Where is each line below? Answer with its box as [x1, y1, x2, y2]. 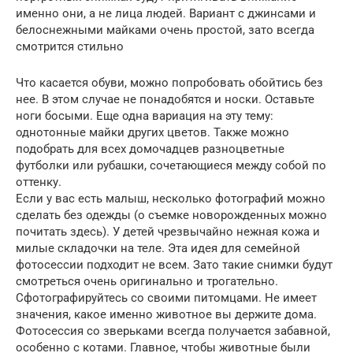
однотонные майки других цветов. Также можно [16, 124, 289, 139]
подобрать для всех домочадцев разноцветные [16, 141, 284, 156]
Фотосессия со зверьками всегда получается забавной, [16, 323, 330, 338]
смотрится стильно [16, 39, 124, 54]
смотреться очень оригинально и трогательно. [16, 273, 278, 288]
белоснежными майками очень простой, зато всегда [16, 22, 314, 37]
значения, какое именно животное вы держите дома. [16, 307, 317, 321]
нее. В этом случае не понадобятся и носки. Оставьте [16, 91, 314, 106]
